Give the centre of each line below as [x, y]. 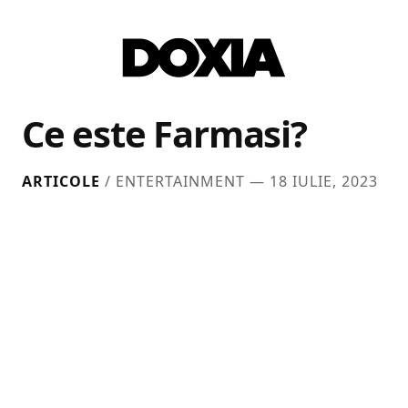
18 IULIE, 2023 [324, 182]
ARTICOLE [61, 182]
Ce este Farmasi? [164, 134]
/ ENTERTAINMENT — [185, 182]
